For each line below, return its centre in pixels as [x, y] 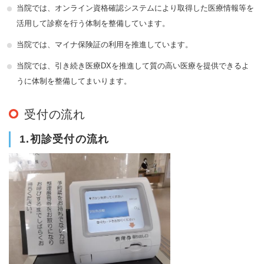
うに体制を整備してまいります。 [74, 81]
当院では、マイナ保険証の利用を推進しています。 [105, 44]
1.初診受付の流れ [65, 139]
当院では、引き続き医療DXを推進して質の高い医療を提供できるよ [133, 65]
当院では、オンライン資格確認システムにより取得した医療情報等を [135, 8]
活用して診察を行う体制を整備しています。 [93, 23]
